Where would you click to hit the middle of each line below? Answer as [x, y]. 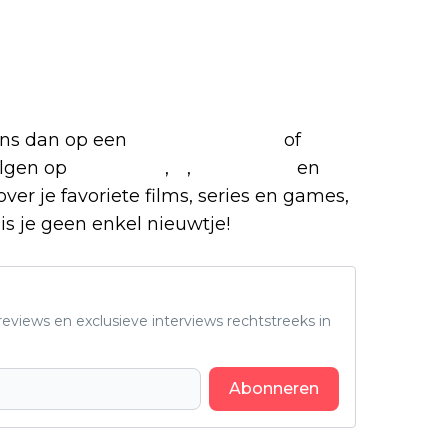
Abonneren [274, 388]
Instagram [244, 167]
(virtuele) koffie [205, 139]
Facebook [118, 167]
